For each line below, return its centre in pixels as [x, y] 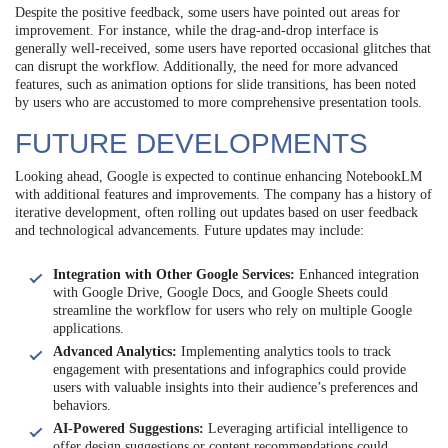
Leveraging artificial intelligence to [306, 429]
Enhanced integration [357, 275]
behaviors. [82, 406]
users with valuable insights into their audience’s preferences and [235, 388]
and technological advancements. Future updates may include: [189, 231]
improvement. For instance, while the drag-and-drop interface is [196, 31]
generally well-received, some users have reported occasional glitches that [223, 49]
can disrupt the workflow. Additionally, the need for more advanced [206, 67]
